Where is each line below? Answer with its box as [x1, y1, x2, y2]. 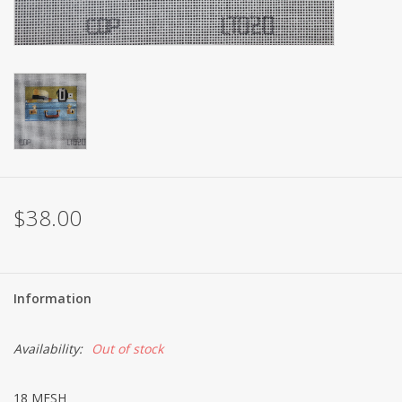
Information [13, 289, 92, 307]
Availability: [13, 339, 83, 357]
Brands [13, 29, 55, 46]
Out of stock [92, 339, 163, 357]
